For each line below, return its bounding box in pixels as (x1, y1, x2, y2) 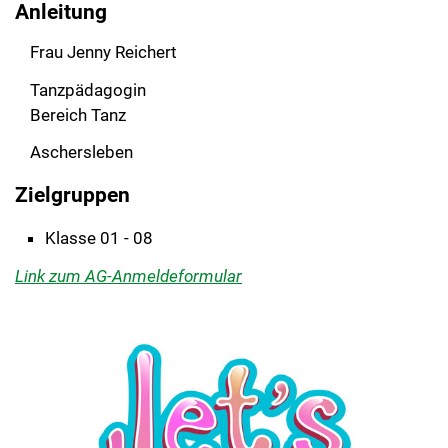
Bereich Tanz (30, 104, 126, 125)
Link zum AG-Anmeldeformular (15, 265, 242, 286)
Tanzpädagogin (30, 79, 146, 100)
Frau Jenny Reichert (30, 41, 177, 62)
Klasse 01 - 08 (45, 228, 153, 249)
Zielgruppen (15, 182, 130, 208)
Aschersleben (30, 142, 133, 163)
